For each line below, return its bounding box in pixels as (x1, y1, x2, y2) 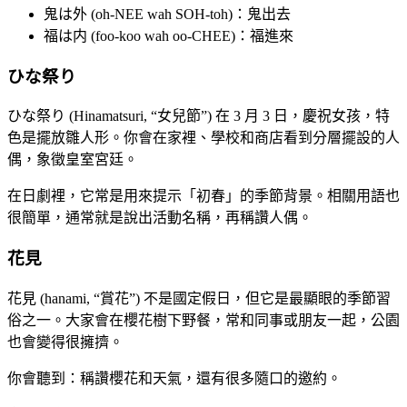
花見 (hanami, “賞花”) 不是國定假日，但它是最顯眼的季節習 (7, 290, 391, 306)
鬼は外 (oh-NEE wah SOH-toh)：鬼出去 (44, 5, 291, 22)
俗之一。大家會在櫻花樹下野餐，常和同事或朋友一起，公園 (7, 312, 400, 328)
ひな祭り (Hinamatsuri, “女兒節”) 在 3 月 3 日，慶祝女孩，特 (7, 108, 390, 124)
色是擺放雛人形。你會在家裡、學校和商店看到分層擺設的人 (7, 130, 400, 146)
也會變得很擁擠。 (7, 333, 124, 350)
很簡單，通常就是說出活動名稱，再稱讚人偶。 (7, 210, 313, 226)
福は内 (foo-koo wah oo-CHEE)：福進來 (44, 27, 293, 44)
